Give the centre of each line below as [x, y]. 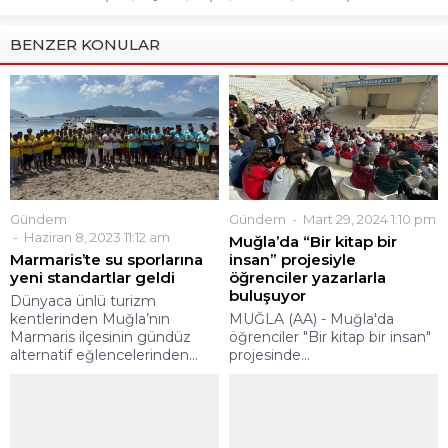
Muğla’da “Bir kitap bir [313, 242]
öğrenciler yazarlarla [307, 278]
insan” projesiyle [292, 260]
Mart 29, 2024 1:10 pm [368, 219]
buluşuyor [267, 296]
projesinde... [269, 355]
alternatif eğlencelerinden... [104, 355]
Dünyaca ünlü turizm [83, 301]
